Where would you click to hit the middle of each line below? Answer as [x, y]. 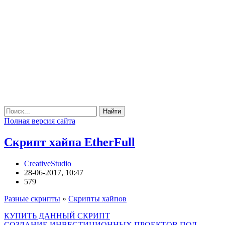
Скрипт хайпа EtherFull [70, 142]
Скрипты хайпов [97, 198]
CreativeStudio [48, 163]
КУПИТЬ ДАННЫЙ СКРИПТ [57, 215]
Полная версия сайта [40, 121]
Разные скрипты [32, 198]
